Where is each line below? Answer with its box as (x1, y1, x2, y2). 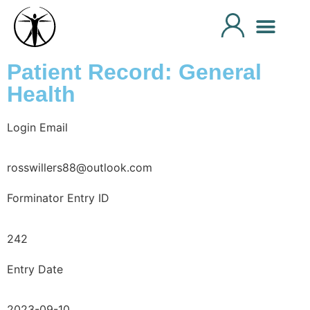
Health (7, 82, 75, 107)
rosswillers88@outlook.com (7, 161, 152, 175)
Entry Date (7, 262, 63, 276)
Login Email (7, 120, 68, 134)
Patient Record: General (7, 60, 262, 84)
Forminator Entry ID (7, 191, 109, 206)
